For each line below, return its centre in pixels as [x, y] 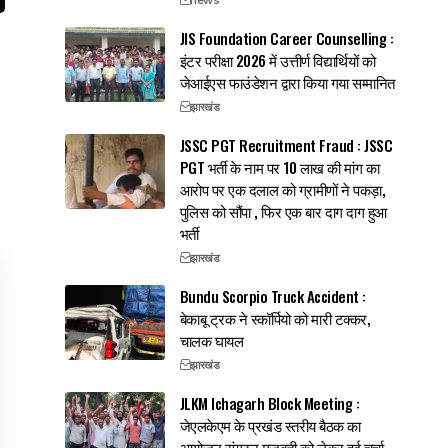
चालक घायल [211, 339]
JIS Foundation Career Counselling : [286, 37]
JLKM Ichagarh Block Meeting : [269, 402]
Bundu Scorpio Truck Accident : [272, 295]
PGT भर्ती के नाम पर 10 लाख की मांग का [279, 166]
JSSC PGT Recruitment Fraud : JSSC [286, 144]
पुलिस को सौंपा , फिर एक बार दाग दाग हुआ [283, 210]
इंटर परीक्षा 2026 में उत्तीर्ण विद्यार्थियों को [277, 59]
